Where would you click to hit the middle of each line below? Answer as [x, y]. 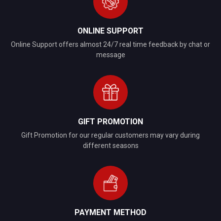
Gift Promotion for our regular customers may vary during [110, 135]
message [110, 55]
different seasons [110, 146]
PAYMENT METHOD [110, 212]
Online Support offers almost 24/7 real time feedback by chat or [110, 44]
